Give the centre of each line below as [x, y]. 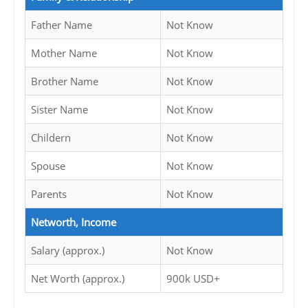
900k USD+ [193, 279]
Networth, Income [74, 222]
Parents [49, 194]
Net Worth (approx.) [78, 279]
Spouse [48, 166]
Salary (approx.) [68, 251]
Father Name [62, 25]
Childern [51, 138]
